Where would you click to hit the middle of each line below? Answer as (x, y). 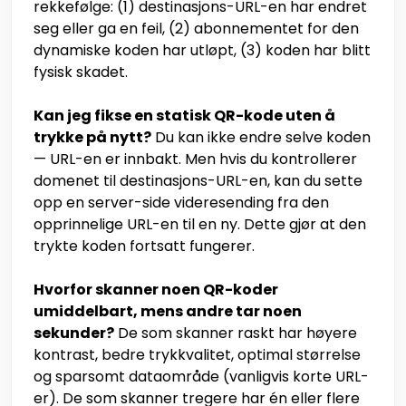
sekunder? (74, 333)
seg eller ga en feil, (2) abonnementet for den (196, 29)
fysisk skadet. (81, 72)
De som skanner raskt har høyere (236, 333)
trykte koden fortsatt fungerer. (144, 246)
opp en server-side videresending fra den (181, 203)
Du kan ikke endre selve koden (261, 138)
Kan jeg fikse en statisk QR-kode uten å (184, 116)
